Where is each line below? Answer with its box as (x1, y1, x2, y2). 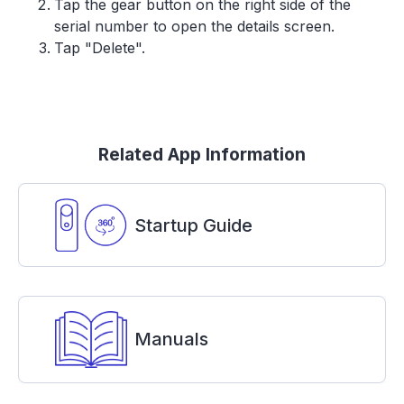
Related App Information (98, 143, 306, 165)
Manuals (134, 328, 208, 351)
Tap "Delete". (54, 39, 145, 57)
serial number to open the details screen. (54, 17, 335, 35)
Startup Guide (134, 214, 252, 236)
